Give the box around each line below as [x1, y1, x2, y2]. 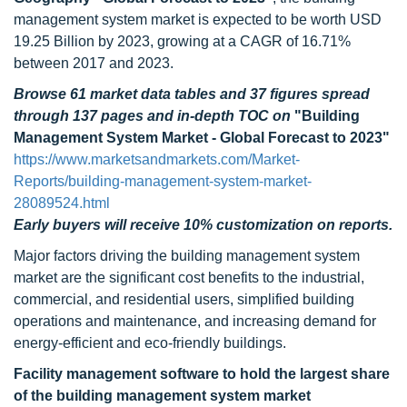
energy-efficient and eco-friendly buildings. [14, 335, 286, 351]
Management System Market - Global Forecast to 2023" [14, 130, 390, 145]
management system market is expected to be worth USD [14, 12, 382, 27]
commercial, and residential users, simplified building [14, 292, 354, 307]
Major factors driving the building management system [14, 248, 360, 263]
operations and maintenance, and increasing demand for [14, 313, 376, 329]
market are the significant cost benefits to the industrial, [14, 270, 364, 285]
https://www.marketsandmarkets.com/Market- [14, 152, 300, 167]
